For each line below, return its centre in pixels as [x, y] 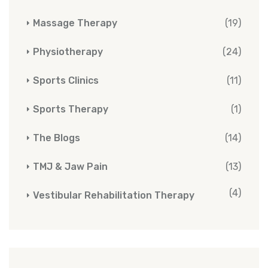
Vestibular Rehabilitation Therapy [114, 195]
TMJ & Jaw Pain [70, 166]
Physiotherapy [68, 51]
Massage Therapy [75, 23]
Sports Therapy [71, 109]
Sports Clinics [66, 80]
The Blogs [57, 138]
